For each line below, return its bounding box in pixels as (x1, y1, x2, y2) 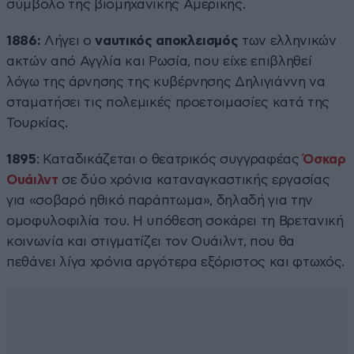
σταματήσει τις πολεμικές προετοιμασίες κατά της (6, 95, 330, 109)
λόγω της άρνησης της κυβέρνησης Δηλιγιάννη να (6, 74, 326, 88)
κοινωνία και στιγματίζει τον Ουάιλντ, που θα (6, 234, 296, 248)
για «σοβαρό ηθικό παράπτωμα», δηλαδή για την (6, 193, 314, 207)
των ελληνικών (238, 33, 337, 47)
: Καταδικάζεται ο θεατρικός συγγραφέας (36, 152, 303, 166)
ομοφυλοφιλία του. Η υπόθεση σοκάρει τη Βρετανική (6, 213, 344, 228)
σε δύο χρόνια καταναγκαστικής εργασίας (58, 172, 330, 186)
